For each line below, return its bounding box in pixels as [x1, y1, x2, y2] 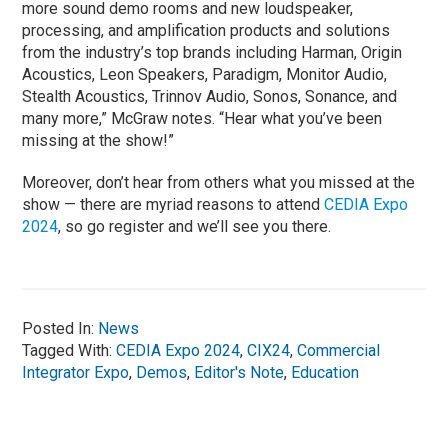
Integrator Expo [22, 362, 130, 382]
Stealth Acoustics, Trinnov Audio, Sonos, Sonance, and [22, 86, 398, 106]
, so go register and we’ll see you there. [58, 216, 332, 236]
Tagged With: [22, 340, 117, 360]
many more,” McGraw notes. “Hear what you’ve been [22, 108, 383, 128]
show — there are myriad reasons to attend [22, 194, 325, 214]
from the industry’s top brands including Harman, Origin [22, 42, 403, 62]
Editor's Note [194, 362, 285, 382]
